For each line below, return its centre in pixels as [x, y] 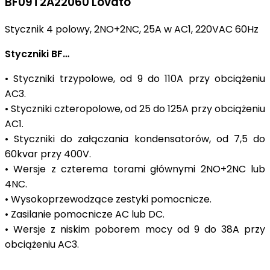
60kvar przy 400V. [49, 154]
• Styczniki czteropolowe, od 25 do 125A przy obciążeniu [135, 109]
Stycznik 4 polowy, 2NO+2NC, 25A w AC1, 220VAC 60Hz [132, 30]
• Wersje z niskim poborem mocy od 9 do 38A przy [135, 230]
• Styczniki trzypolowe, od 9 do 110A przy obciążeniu [135, 79]
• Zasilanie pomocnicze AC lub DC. [86, 215]
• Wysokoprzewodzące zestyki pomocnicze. [109, 199]
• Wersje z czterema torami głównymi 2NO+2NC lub [135, 169]
